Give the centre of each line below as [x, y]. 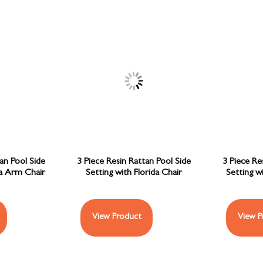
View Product [117, 218]
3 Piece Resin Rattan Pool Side [134, 162]
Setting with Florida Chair [134, 173]
